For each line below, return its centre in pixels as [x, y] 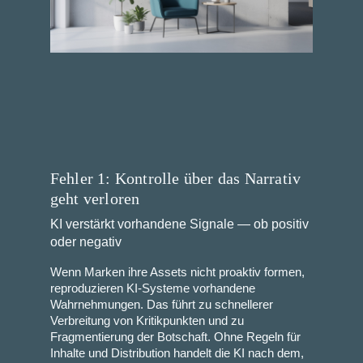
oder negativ [85, 242]
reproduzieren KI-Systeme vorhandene [152, 289]
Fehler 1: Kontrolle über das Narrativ [175, 179]
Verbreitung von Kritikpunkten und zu [147, 321]
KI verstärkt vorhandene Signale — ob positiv [179, 224]
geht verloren [95, 199]
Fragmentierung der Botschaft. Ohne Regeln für [175, 337]
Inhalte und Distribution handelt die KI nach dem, [177, 354]
